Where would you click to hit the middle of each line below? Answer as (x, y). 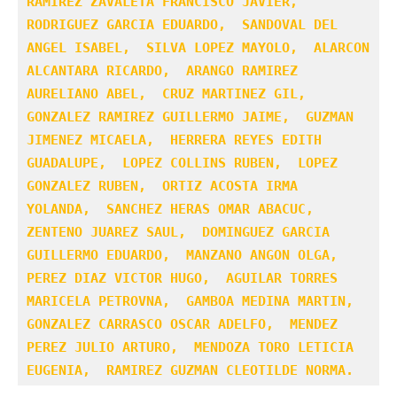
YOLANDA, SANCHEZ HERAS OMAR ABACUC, (174, 209)
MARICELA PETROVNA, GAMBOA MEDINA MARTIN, (194, 301)
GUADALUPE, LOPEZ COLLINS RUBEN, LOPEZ (182, 163)
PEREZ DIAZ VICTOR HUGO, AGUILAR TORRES (182, 278)
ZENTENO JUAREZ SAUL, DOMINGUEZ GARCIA (178, 232)
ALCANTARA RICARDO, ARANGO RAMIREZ (162, 70)
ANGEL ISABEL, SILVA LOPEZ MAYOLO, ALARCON (198, 47)
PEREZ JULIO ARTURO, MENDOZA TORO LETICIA (190, 347)
